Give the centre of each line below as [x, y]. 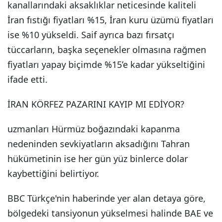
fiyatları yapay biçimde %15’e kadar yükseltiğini [106, 64]
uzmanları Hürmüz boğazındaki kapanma [94, 129]
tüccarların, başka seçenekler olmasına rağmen [107, 50]
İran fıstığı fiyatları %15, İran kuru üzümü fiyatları [111, 20]
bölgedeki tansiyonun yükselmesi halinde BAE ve [110, 213]
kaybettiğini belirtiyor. [53, 173]
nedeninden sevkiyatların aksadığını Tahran [99, 144]
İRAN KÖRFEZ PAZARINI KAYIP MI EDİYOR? [96, 104]
